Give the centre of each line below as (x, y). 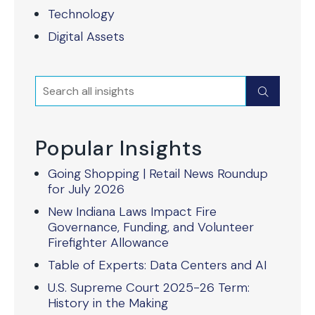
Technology (81, 14)
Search (57, 85)
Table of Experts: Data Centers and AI (157, 265)
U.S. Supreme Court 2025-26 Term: (149, 288)
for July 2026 (86, 189)
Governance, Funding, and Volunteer (151, 227)
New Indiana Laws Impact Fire (132, 212)
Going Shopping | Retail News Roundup (158, 174)
